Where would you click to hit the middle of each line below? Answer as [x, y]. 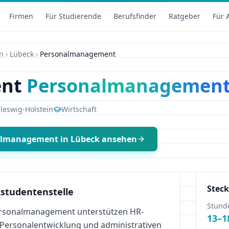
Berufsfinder [135, 16]
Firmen [21, 16]
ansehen [118, 139]
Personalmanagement [78, 54]
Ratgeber [185, 16]
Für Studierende [74, 16]
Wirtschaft [79, 109]
